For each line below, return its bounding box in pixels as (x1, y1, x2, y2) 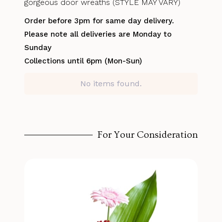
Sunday (24, 43, 52, 52)
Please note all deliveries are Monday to (24, 29, 172, 39)
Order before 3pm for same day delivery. (24, 16, 174, 25)
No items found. (80, 78, 142, 88)
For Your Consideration (97, 129, 198, 141)
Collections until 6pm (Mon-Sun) (24, 56, 143, 65)
